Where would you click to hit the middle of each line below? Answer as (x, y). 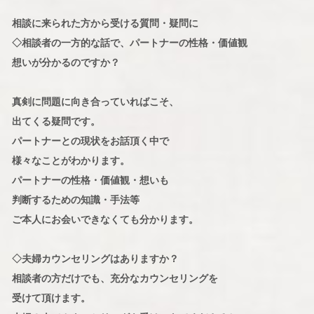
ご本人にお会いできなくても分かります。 (105, 220)
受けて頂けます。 (51, 298)
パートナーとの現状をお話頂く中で (90, 141)
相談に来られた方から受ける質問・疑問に (105, 23)
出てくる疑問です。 (56, 122)
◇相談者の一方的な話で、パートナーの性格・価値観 (129, 43)
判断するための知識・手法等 (75, 200)
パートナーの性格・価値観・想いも (90, 180)
